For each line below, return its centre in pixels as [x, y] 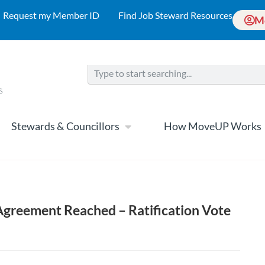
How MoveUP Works [213, 126]
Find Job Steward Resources [175, 15]
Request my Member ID [51, 15]
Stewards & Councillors [65, 126]
